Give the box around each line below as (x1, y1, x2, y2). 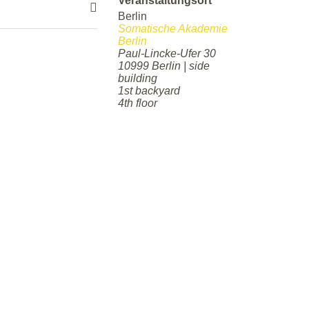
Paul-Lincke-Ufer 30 (118, 48, 216, 60)
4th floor (118, 97, 157, 110)
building (118, 72, 157, 85)
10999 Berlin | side (118, 60, 210, 72)
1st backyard (118, 85, 180, 97)
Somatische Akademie (118, 23, 228, 35)
